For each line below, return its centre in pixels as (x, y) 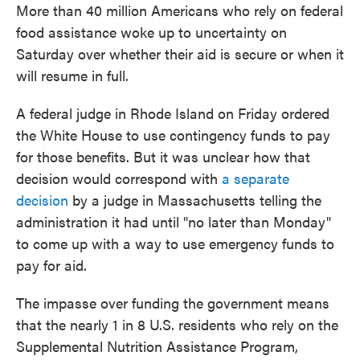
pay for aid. (51, 265)
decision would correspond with (119, 178)
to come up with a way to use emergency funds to (175, 243)
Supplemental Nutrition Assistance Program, (157, 346)
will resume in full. (72, 75)
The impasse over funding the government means (173, 303)
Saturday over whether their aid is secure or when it (180, 53)
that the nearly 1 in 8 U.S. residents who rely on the (177, 324)
